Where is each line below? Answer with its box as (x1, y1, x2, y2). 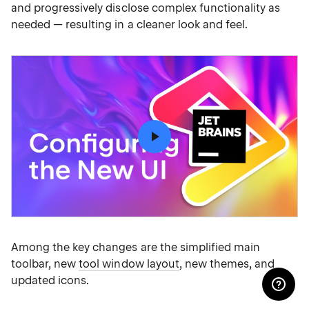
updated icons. (11, 274, 90, 287)
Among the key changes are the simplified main (11, 241, 261, 254)
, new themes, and (179, 257, 275, 270)
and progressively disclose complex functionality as (11, 1, 281, 14)
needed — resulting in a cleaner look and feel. (11, 18, 248, 31)
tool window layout (79, 257, 179, 270)
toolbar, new (11, 257, 79, 270)
